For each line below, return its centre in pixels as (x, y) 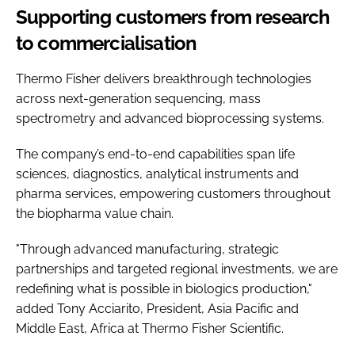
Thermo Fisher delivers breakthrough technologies (164, 78)
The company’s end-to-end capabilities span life (155, 154)
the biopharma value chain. (95, 213)
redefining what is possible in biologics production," (164, 288)
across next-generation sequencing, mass (138, 98)
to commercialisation (107, 43)
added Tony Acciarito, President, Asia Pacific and (157, 308)
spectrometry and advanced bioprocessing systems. (170, 118)
